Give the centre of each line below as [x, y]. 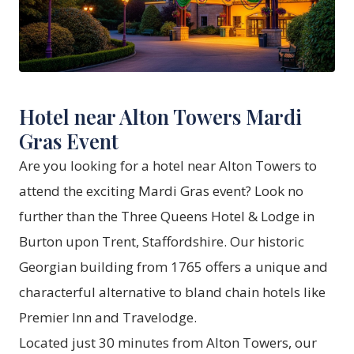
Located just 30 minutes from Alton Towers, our [168, 343]
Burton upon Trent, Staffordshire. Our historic [162, 241]
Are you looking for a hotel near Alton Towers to [168, 166]
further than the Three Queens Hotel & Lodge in [167, 216]
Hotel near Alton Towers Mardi [160, 116]
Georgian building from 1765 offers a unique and [173, 267]
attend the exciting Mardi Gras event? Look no [161, 191]
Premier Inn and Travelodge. [108, 317]
